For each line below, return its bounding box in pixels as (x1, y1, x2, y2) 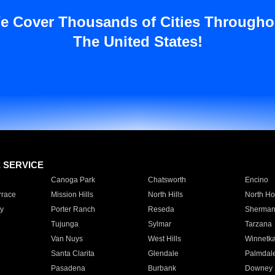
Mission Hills (50, 190, 93, 199)
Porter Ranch (50, 205, 95, 214)
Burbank (147, 264, 176, 273)
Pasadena (50, 264, 85, 273)
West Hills (147, 234, 181, 243)
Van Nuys (50, 234, 83, 243)
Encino (244, 176, 268, 184)
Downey (244, 264, 273, 273)
